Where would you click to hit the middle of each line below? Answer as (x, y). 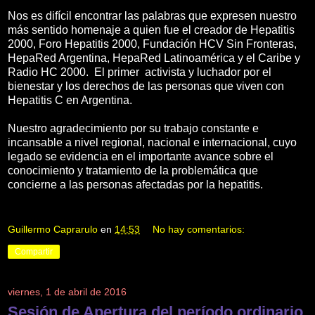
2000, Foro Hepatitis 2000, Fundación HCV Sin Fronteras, (152, 44)
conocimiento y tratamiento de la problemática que (133, 171)
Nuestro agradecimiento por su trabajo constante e (133, 129)
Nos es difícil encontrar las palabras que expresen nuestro (152, 16)
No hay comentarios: (199, 229)
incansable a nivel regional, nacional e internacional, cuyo (152, 143)
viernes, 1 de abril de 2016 (67, 291)
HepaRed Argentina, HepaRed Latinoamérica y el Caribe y (154, 58)
